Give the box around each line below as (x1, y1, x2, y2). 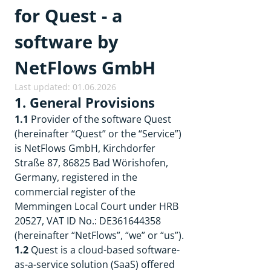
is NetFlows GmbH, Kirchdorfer (15, 142, 155, 155)
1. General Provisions (15, 93, 155, 112)
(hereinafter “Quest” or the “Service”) (15, 127, 181, 140)
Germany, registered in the (15, 171, 137, 184)
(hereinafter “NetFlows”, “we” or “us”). (15, 229, 184, 242)
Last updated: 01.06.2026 (15, 81, 116, 93)
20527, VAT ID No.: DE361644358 (15, 214, 161, 227)
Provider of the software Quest (31, 113, 171, 126)
